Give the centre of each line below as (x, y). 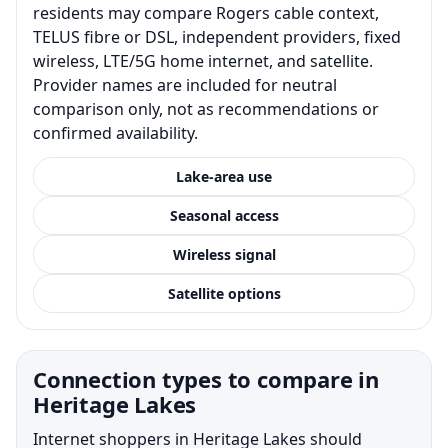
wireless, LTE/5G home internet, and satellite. (203, 60)
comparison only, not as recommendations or (206, 108)
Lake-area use (224, 176)
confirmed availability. (115, 132)
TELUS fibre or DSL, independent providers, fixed (217, 36)
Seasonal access (224, 215)
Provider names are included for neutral (185, 84)
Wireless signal (224, 254)
